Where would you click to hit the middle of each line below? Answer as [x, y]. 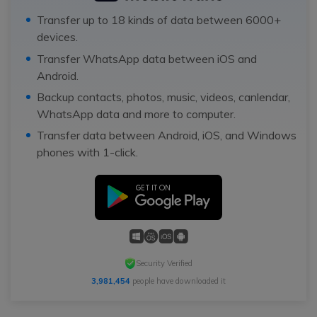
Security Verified [164, 263]
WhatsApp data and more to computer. [136, 114]
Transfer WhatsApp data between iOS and [146, 58]
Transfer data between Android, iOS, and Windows [166, 136]
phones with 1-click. [87, 152]
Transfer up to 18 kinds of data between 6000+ [158, 20]
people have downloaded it [178, 281]
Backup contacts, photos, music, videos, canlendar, [163, 97]
